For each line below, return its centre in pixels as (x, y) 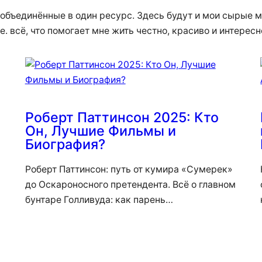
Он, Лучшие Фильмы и (100, 131)
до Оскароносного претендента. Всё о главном (130, 185)
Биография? (65, 144)
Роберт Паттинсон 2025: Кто (122, 118)
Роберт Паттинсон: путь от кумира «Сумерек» (129, 170)
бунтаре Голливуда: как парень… (99, 200)
